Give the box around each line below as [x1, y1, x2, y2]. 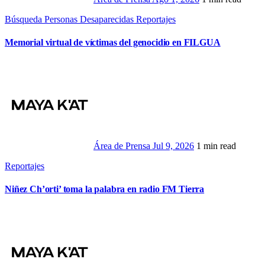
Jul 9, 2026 [153, 141, 194, 151]
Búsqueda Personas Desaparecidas [5, 14, 136, 24]
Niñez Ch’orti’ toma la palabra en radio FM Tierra [5, 184, 205, 195]
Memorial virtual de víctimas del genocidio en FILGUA [5, 37, 221, 47]
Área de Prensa [93, 141, 153, 151]
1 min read [196, 141, 236, 151]
